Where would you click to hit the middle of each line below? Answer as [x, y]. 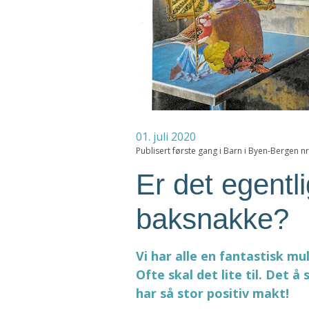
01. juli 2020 [166, 137]
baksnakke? [212, 219]
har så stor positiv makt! [212, 293]
